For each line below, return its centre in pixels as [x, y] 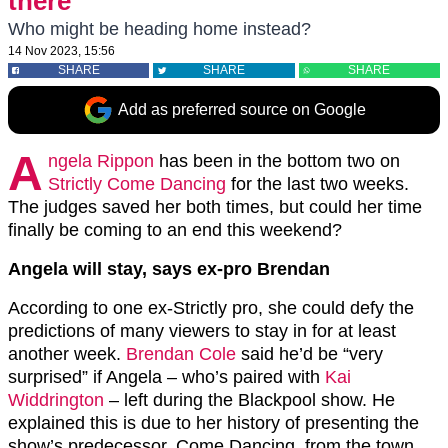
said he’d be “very [309, 354]
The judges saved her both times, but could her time [215, 207]
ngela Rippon [101, 161]
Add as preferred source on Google [242, 109]
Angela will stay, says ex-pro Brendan [169, 269]
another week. [67, 354]
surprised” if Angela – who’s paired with [166, 377]
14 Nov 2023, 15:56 [61, 51]
